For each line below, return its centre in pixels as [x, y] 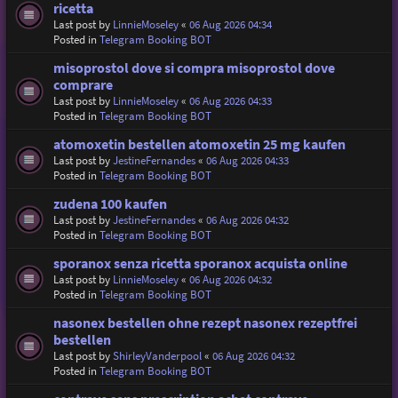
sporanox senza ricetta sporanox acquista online [200, 263]
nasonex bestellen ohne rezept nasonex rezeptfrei [205, 322]
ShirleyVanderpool [157, 355]
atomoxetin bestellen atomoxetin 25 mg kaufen [199, 144]
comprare [83, 84]
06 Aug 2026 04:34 [230, 24]
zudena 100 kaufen [110, 203]
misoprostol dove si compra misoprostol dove [194, 68]
